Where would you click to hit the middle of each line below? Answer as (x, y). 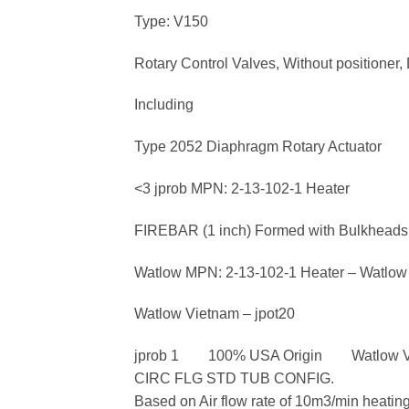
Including (164, 105)
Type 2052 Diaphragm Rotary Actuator (258, 147)
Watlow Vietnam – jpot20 (215, 314)
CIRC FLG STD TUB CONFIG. (234, 379)
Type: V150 (171, 21)
